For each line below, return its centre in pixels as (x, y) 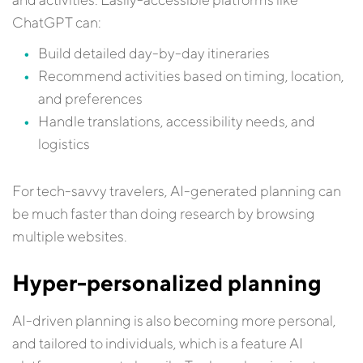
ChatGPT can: (57, 22)
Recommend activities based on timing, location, (191, 76)
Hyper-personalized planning (167, 282)
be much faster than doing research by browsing (164, 214)
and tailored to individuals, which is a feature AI (158, 343)
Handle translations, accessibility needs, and (177, 121)
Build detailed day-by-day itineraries (154, 53)
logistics (64, 144)
